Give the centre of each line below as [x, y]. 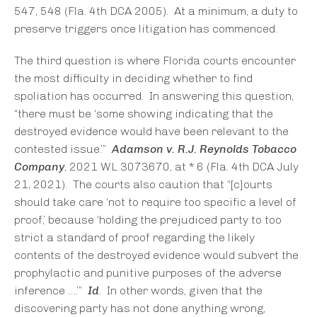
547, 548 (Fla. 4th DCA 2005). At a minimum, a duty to [156, 11]
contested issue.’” [63, 149]
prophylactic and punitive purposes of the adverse [148, 273]
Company [39, 167]
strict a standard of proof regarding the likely [134, 238]
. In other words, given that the [181, 291]
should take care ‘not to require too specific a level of [155, 202]
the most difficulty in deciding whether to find [133, 79]
